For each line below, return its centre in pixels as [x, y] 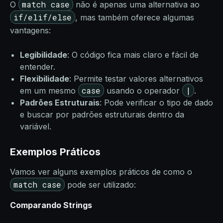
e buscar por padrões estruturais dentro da [102, 114]
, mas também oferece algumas [135, 17]
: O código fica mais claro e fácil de [133, 55]
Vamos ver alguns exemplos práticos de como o [101, 172]
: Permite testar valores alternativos [136, 79]
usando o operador [143, 91]
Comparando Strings [51, 205]
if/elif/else [43, 17]
